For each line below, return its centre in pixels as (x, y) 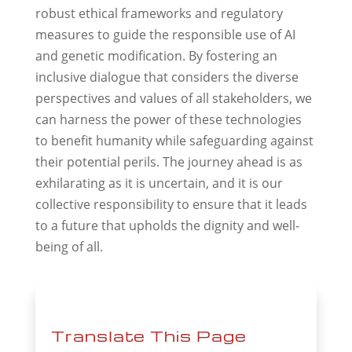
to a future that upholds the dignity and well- (167, 226)
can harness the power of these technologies (168, 120)
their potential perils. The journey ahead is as (169, 162)
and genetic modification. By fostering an (156, 56)
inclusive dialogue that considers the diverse (167, 77)
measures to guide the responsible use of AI (165, 35)
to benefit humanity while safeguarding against (174, 141)
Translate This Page (148, 335)
